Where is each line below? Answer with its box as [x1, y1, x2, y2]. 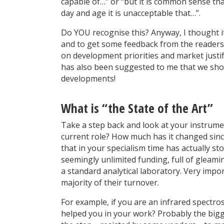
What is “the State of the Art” [61, 99, 213, 117]
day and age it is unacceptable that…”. [61, 7, 200, 18]
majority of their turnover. [61, 176, 159, 188]
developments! [61, 72, 115, 84]
